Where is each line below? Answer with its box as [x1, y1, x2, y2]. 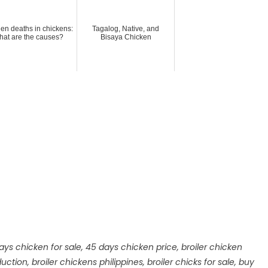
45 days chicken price [86, 240, 177, 253]
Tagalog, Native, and [92, 24, 159, 33]
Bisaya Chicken [100, 32, 151, 41]
